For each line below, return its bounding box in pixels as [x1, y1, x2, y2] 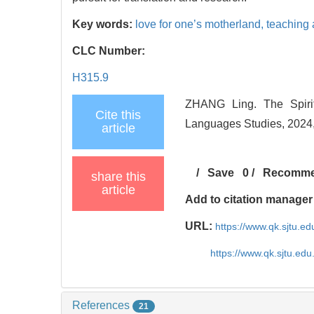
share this [90, 169, 146, 184]
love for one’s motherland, [135, 18, 266, 30]
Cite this [95, 107, 141, 122]
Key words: [72, 18, 135, 30]
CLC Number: [72, 44, 148, 57]
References [72, 299, 132, 311]
